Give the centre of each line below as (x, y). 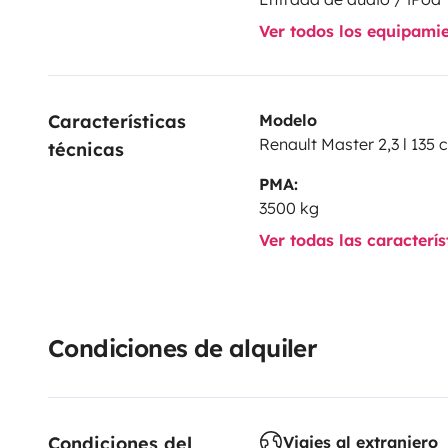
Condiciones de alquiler (183, 347)
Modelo (287, 119)
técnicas (86, 149)
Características (120, 121)
